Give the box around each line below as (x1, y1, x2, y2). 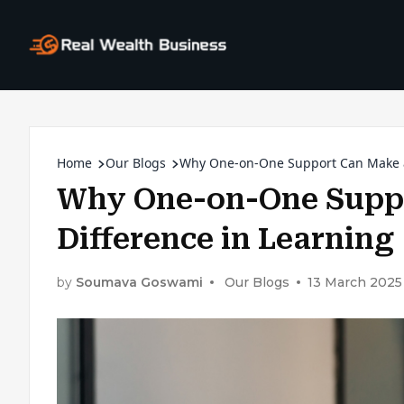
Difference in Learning (57, 222, 394, 256)
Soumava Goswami (76, 273, 203, 290)
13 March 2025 (308, 273, 402, 290)
